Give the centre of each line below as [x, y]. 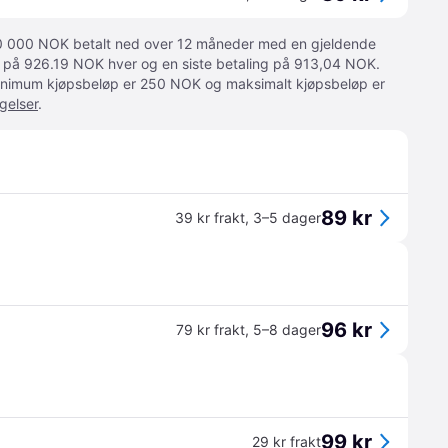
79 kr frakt [210, 329]
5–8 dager [287, 329]
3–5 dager [287, 217]
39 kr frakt [210, 217]
